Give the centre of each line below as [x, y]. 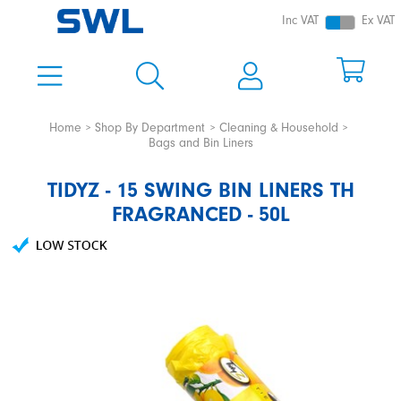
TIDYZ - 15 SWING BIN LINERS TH [200, 191]
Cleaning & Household [278, 128]
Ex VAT [378, 21]
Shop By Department [150, 128]
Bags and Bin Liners [200, 144]
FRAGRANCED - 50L [200, 215]
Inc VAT [301, 21]
